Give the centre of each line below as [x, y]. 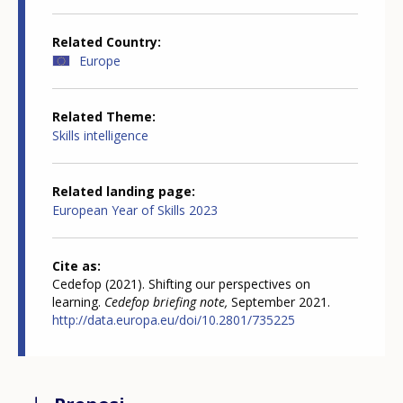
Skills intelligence [100, 136]
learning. [78, 302]
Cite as [75, 266]
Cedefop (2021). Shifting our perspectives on [181, 284]
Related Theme [102, 117]
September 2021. [279, 302]
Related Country [105, 42]
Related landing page [122, 192]
